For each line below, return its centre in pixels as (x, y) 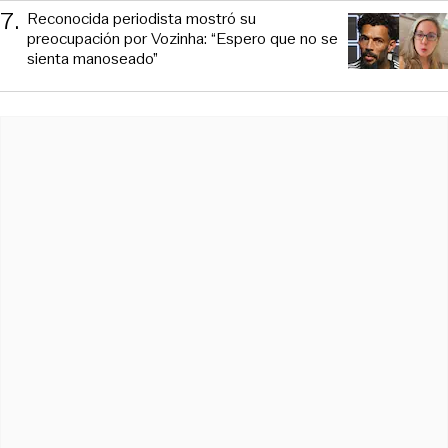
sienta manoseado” (92, 58)
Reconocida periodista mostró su (141, 18)
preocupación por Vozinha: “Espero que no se (182, 38)
